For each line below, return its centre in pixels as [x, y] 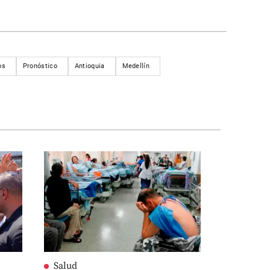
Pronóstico [40, 66]
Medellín [136, 66]
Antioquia [89, 66]
